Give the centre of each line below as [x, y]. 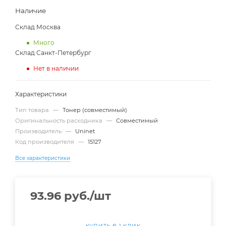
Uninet [85, 131]
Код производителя [45, 142]
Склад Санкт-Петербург [53, 53]
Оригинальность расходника [60, 121]
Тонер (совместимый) [95, 110]
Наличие [31, 11]
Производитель [39, 131]
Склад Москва [38, 27]
